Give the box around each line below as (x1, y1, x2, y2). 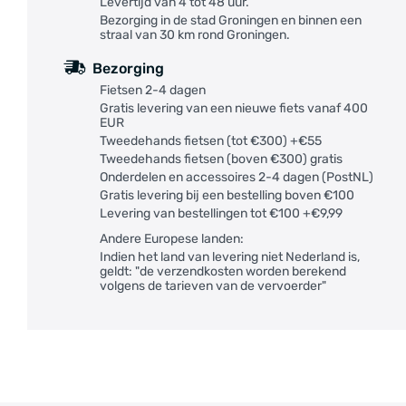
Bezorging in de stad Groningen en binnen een (100, 13, 362, 28)
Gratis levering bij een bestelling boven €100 (100, 188, 354, 203)
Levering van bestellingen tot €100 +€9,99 (100, 206, 343, 221)
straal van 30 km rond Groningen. (100, 27, 290, 43)
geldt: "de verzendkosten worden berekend (100, 264, 346, 279)
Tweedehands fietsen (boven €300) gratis (100, 151, 343, 167)
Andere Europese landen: (100, 231, 244, 246)
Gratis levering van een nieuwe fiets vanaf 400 (100, 101, 368, 116)
